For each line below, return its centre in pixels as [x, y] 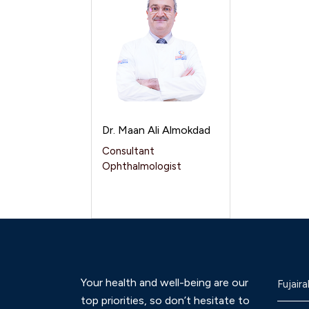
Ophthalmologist [142, 166]
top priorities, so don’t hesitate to [165, 300]
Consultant [128, 151]
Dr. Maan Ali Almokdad [156, 130]
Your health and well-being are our [165, 282]
